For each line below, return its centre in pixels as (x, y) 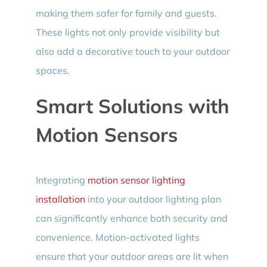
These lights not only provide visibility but (128, 32)
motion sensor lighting (136, 180)
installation (60, 199)
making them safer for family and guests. (126, 13)
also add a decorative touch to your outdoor (133, 52)
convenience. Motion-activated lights (117, 237)
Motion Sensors (106, 135)
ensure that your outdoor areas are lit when (132, 257)
